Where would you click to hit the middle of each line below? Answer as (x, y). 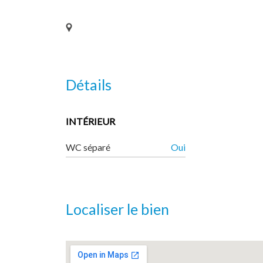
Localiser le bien (117, 209)
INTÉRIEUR (90, 121)
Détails (89, 85)
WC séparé (88, 147)
